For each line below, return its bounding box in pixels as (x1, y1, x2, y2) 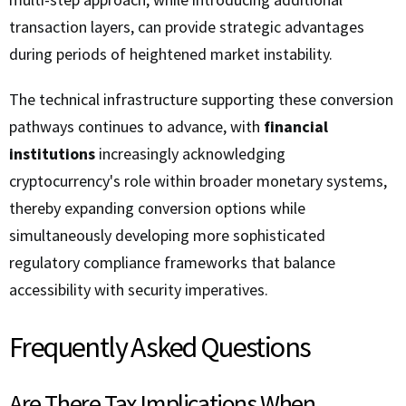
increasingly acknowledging (95, 143, 285, 165)
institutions (9, 143, 95, 165)
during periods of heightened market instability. (9, 43, 333, 65)
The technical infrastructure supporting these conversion (9, 89, 393, 111)
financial (264, 116, 328, 138)
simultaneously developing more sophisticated (9, 225, 325, 246)
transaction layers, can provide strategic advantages (9, 16, 364, 38)
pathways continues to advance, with (9, 116, 264, 138)
